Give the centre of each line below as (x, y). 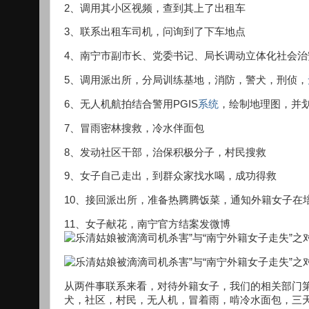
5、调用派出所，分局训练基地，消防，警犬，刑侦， (186, 80)
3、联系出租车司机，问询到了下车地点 (155, 32)
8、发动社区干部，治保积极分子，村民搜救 (165, 152)
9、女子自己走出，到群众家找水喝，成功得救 (170, 176)
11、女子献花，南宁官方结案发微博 (147, 225)
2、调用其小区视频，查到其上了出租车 (155, 8)
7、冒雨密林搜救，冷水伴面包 (134, 128)
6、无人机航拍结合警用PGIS (131, 104)
